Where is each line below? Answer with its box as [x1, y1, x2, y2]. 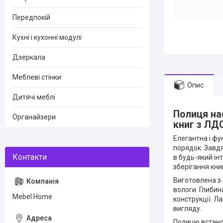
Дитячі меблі [12, 93, 55, 101]
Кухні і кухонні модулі [12, 33, 82, 41]
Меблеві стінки [12, 73, 61, 81]
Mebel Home [12, 193, 52, 201]
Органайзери [12, 113, 56, 121]
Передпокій [12, 13, 50, 21]
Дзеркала [12, 53, 45, 61]
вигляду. [173, 205, 202, 213]
